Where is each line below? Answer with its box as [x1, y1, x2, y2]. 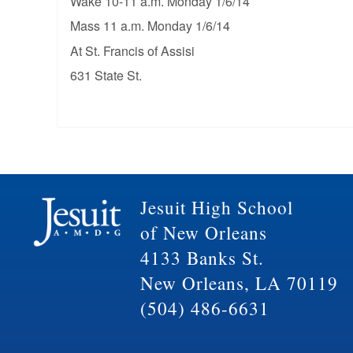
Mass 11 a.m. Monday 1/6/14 [69, 17, 230, 35]
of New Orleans [139, 220, 267, 245]
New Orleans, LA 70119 [139, 270, 338, 295]
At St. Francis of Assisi [69, 41, 195, 60]
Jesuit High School [139, 195, 293, 220]
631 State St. [69, 65, 142, 84]
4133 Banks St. [139, 245, 264, 270]
